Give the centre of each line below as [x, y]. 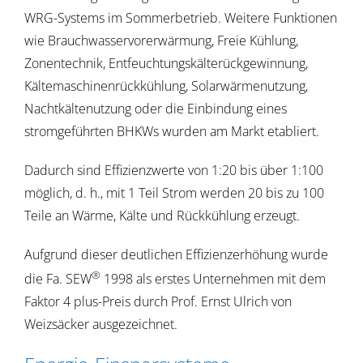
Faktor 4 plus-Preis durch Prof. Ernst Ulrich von [158, 302]
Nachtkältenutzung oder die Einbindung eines [155, 108]
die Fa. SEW [58, 279]
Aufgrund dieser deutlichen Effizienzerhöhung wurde [176, 254]
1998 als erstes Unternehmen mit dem [213, 279]
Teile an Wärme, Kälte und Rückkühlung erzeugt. [162, 215]
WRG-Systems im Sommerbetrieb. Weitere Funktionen [180, 17]
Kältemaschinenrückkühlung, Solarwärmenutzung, [166, 85]
